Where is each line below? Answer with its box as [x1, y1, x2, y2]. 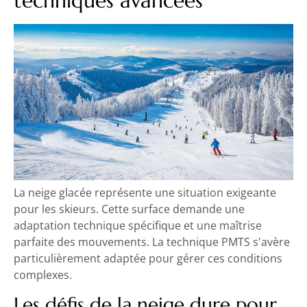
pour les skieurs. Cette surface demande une [14, 201, 245, 217]
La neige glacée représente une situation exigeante [14, 185, 276, 201]
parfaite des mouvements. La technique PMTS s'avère [14, 234, 290, 250]
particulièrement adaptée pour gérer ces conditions [14, 251, 282, 267]
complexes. [14, 267, 72, 283]
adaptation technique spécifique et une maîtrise [14, 218, 262, 234]
